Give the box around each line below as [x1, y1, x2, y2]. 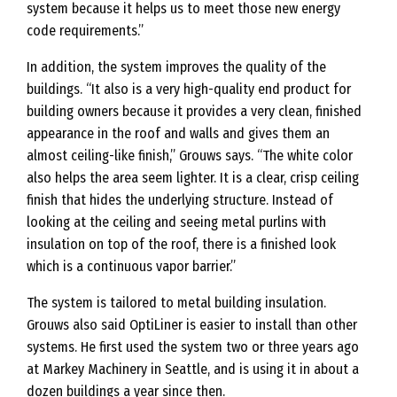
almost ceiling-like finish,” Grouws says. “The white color [27, 147, 353, 165]
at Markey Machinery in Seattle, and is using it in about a [27, 361, 359, 378]
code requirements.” [27, 22, 144, 40]
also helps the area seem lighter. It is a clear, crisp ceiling [27, 169, 359, 187]
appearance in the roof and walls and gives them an [27, 125, 330, 143]
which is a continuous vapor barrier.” [27, 258, 236, 276]
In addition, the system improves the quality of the [27, 58, 326, 76]
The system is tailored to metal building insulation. [27, 294, 326, 312]
